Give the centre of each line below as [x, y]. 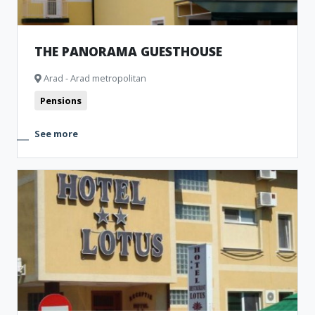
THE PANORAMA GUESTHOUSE [128, 51]
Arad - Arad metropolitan [94, 78]
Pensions [61, 101]
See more [56, 134]
